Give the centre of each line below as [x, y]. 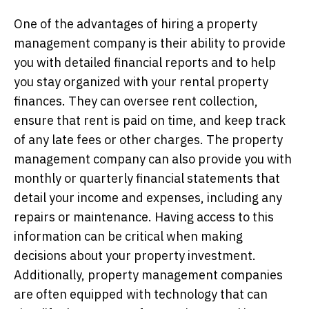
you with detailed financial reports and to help [145, 62]
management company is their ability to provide [150, 43]
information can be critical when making [128, 236]
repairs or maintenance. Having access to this [144, 217]
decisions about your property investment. [135, 255]
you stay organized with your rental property [141, 81]
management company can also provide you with [153, 159]
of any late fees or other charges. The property [148, 139]
